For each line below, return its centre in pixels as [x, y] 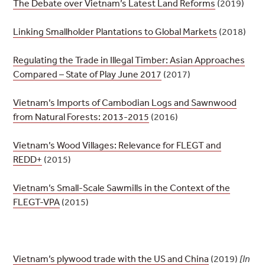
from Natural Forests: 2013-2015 [81, 117]
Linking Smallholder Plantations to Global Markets [115, 32]
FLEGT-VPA [37, 202]
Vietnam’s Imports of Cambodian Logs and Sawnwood [125, 103]
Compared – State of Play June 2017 [88, 74]
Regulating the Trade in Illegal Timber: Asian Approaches [129, 60]
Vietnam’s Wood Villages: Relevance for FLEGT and [117, 145]
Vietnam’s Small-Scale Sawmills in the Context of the [122, 188]
